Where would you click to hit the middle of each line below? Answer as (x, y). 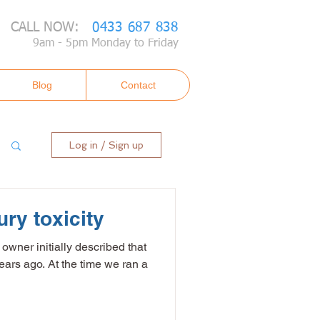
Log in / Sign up (106, 145)
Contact (138, 85)
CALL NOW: (51, 27)
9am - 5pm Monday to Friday (106, 44)
